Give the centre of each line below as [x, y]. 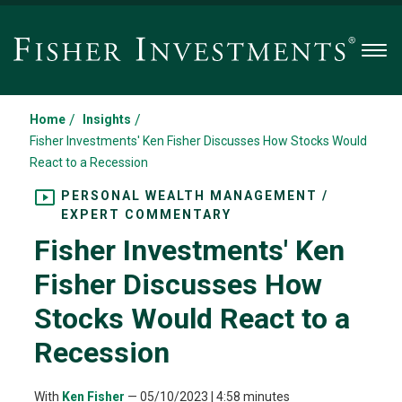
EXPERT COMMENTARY [146, 214]
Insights [107, 119]
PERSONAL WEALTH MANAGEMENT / [194, 196]
